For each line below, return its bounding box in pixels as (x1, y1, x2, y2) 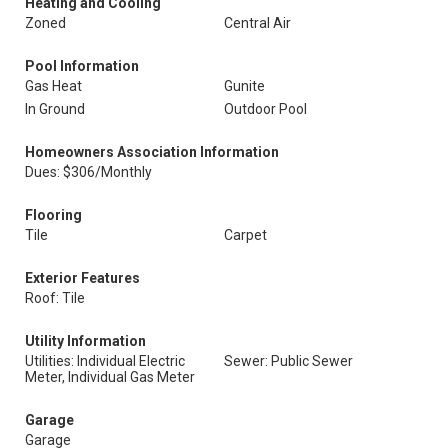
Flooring (25, 207, 82, 223)
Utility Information (25, 333, 146, 349)
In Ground (25, 101, 85, 117)
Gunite (224, 78, 265, 94)
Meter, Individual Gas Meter (25, 369, 195, 385)
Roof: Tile (25, 290, 85, 306)
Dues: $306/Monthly (25, 164, 152, 180)
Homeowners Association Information (25, 144, 279, 160)
